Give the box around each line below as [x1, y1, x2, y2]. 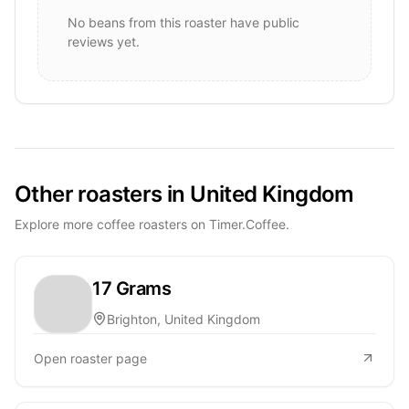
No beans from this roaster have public [68, 14, 299, 30]
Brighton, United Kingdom [107, 310, 260, 327]
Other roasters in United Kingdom [15, 180, 354, 207]
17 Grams [92, 277, 171, 299]
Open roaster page [34, 350, 147, 366]
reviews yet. [68, 33, 140, 49]
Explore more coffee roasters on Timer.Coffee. [15, 215, 289, 232]
